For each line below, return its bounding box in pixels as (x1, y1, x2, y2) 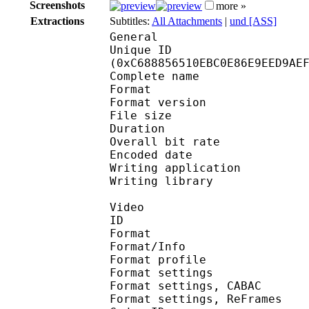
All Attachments (152, 14, 222, 27)
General (110, 30, 158, 43)
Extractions (30, 14, 84, 27)
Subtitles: (110, 14, 152, 27)
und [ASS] (230, 14, 277, 27)
